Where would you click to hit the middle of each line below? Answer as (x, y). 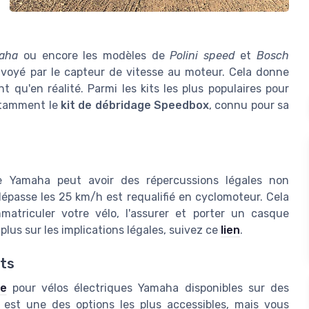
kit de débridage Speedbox (135, 106)
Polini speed (202, 56)
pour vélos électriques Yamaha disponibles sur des (148, 288)
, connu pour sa (249, 106)
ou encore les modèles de (94, 56)
